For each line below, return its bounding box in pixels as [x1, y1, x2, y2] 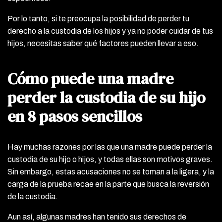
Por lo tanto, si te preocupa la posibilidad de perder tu [7, 14, 189, 23]
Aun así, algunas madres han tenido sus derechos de [7, 212, 186, 221]
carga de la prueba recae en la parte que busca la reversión [7, 179, 209, 188]
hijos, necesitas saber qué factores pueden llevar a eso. [7, 39, 199, 48]
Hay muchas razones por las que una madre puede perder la [7, 142, 212, 151]
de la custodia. [7, 192, 58, 201]
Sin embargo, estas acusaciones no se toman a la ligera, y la [7, 167, 214, 176]
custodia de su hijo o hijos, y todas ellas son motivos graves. [7, 155, 213, 164]
